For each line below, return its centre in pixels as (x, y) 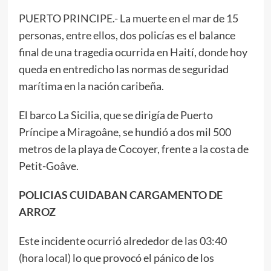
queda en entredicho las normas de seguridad (123, 69)
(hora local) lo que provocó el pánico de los (116, 257)
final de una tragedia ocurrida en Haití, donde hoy (133, 52)
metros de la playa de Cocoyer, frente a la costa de (133, 149)
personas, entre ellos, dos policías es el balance (127, 35)
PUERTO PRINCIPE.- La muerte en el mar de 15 (128, 18)
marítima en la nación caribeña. (91, 86)
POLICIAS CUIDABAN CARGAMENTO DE (120, 194)
